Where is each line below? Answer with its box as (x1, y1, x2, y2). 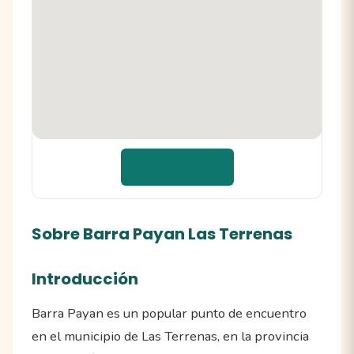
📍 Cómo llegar (139, 160, 215, 175)
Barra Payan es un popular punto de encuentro (32, 304, 307, 323)
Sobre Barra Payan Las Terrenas (32, 223, 292, 246)
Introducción (32, 268, 138, 291)
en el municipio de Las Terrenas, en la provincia (32, 327, 309, 346)
